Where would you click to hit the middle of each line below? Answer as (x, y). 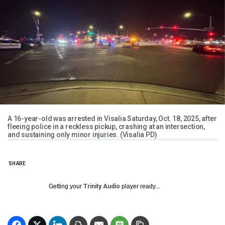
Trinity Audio (102, 187)
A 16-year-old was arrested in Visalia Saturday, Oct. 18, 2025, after (112, 119)
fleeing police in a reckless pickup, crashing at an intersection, (106, 127)
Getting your (66, 187)
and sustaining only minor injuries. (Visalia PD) (82, 135)
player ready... (140, 187)
